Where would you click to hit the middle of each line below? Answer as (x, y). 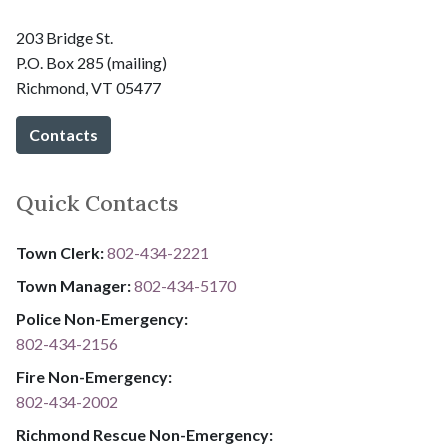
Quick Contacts (97, 203)
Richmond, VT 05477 (88, 88)
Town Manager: (75, 286)
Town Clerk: (61, 253)
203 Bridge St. (64, 38)
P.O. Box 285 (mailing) (91, 63)
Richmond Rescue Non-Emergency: (144, 435)
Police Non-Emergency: (102, 319)
